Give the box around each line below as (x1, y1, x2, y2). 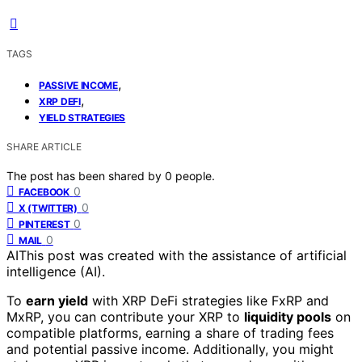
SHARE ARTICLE (6, 141, 82, 154)
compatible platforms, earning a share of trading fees (6, 325, 334, 342)
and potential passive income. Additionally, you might (6, 341, 334, 358)
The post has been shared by (6, 169, 165, 183)
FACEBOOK (19, 186, 69, 199)
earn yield (26, 293, 88, 309)
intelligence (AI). (6, 263, 105, 280)
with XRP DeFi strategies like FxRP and (88, 293, 329, 309)
